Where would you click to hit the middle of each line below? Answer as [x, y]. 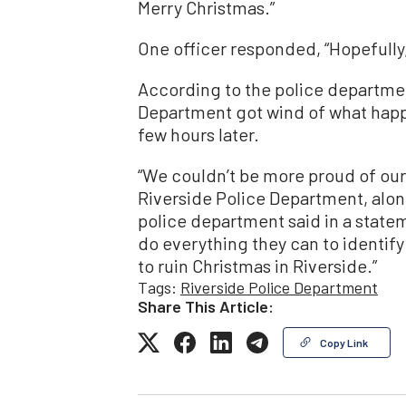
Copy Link [344, 342]
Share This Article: [206, 306]
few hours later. [198, 134]
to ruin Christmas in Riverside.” [257, 265]
